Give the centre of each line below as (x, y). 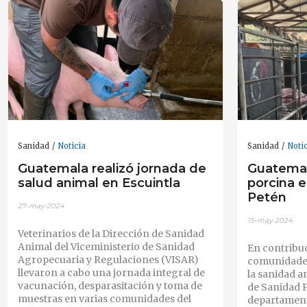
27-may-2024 (41, 206)
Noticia (71, 146)
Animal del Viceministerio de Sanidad (106, 246)
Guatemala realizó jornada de (112, 169)
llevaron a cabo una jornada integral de (111, 272)
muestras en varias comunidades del (104, 298)
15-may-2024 (270, 220)
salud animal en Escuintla (99, 183)
